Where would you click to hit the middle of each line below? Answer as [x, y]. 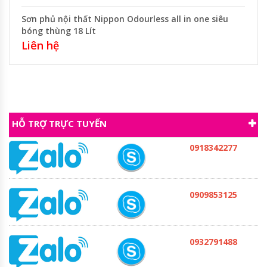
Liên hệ [40, 45]
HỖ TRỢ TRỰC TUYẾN [59, 123]
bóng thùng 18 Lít [59, 30]
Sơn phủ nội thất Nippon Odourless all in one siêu [125, 18]
